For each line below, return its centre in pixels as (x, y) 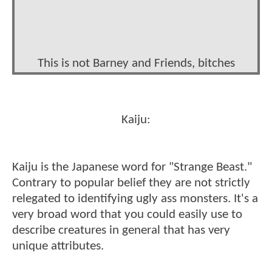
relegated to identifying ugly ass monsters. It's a (135, 199)
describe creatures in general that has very (121, 231)
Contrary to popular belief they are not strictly (131, 183)
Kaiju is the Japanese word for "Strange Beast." (132, 168)
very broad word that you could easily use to (127, 215)
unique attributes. (58, 246)
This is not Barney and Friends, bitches (136, 64)
